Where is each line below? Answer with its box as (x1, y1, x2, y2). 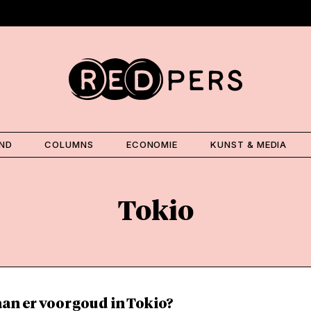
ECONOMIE (126, 138, 178, 150)
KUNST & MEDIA (210, 138, 287, 150)
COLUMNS (44, 138, 94, 150)
